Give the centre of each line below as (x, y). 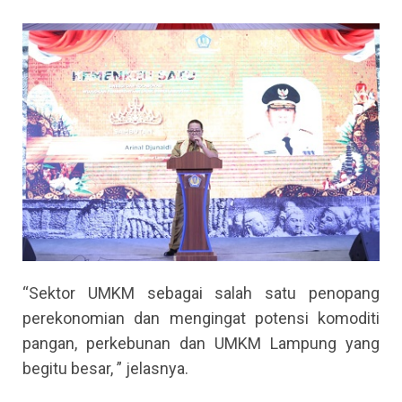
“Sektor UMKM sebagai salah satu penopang (201, 293)
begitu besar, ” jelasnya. (105, 369)
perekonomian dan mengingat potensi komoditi (201, 319)
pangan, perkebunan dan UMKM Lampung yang (201, 344)
